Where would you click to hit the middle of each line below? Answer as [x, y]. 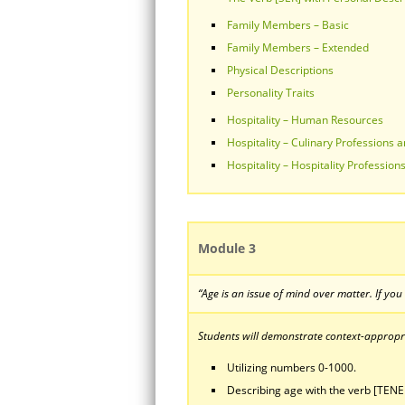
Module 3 [227, 248]
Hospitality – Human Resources [305, 120]
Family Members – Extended [298, 47]
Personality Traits [271, 93]
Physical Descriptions [280, 70]
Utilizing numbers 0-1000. [292, 367]
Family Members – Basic [288, 25]
